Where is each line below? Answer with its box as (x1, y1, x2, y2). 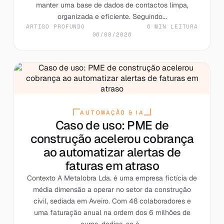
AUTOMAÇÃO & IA (80, 108, 144, 116)
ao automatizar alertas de (43, 144, 181, 160)
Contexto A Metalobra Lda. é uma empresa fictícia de (27, 173, 197, 182)
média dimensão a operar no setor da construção (33, 184, 191, 194)
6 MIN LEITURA (146, 22, 198, 30)
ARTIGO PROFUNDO (25, 22, 85, 30)
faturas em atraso (65, 157, 159, 173)
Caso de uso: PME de (55, 117, 169, 133)
